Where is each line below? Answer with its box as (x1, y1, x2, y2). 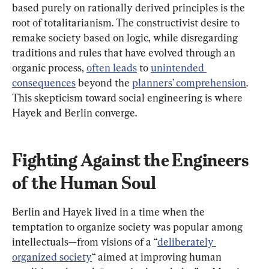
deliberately (157, 235, 216, 249)
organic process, (12, 61, 86, 74)
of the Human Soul (12, 172, 156, 194)
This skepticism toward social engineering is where (12, 91, 245, 104)
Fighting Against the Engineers (12, 150, 252, 171)
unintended (151, 61, 207, 74)
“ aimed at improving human (92, 250, 224, 264)
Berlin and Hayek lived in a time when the (12, 205, 207, 219)
